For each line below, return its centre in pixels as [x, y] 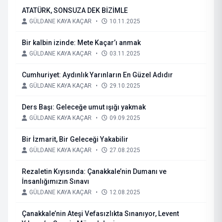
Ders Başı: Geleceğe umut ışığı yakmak [92, 107]
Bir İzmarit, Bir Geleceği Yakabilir [75, 139]
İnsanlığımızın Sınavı [55, 181]
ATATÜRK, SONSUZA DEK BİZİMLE [75, 10]
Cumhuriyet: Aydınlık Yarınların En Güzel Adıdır [97, 75]
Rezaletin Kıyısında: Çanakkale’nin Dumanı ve [94, 171]
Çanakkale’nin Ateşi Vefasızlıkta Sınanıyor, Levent [53, 214]
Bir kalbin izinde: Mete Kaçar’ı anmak [81, 43]
